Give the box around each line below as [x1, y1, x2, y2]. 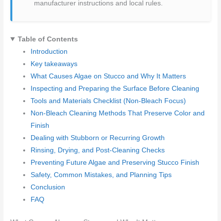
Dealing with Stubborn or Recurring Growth [31, 134, 165, 142]
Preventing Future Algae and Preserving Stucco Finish [31, 158, 200, 166]
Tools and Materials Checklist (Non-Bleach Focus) [31, 97, 186, 105]
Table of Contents [17, 35, 78, 43]
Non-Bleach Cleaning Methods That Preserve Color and [31, 109, 205, 117]
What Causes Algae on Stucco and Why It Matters [31, 72, 186, 80]
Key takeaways [31, 60, 78, 68]
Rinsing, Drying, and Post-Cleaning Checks [31, 146, 165, 154]
